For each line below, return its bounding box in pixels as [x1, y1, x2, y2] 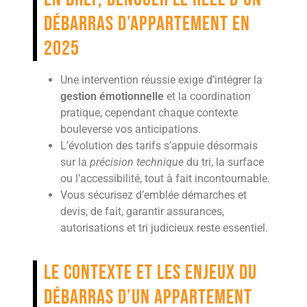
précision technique [90, 155, 184, 169]
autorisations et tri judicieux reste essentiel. [60, 221, 268, 234]
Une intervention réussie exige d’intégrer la [60, 73, 262, 86]
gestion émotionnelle [60, 89, 164, 103]
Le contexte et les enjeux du [44, 260, 257, 285]
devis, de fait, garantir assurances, [60, 204, 224, 218]
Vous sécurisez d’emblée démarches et [60, 188, 247, 201]
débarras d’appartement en [44, 11, 250, 36]
